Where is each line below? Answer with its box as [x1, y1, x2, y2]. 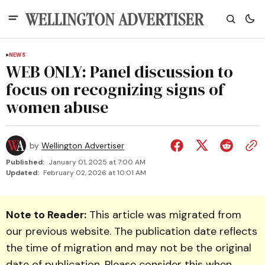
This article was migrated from [86, 208, 241, 222]
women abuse [6, 96, 108, 118]
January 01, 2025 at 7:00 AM [49, 157, 146, 167]
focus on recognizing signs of [6, 78, 224, 101]
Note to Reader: [6, 208, 86, 222]
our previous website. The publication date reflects [6, 224, 257, 238]
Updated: [6, 168, 39, 177]
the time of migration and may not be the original [6, 241, 251, 255]
